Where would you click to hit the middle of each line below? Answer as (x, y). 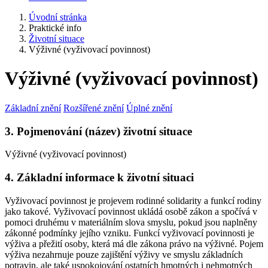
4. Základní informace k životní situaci (99, 178)
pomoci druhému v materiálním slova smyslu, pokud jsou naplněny (131, 222)
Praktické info (55, 28)
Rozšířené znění (94, 108)
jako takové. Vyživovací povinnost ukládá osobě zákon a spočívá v (131, 211)
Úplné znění (149, 108)
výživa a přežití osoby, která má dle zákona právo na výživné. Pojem (134, 243)
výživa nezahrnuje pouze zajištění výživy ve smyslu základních (124, 254)
